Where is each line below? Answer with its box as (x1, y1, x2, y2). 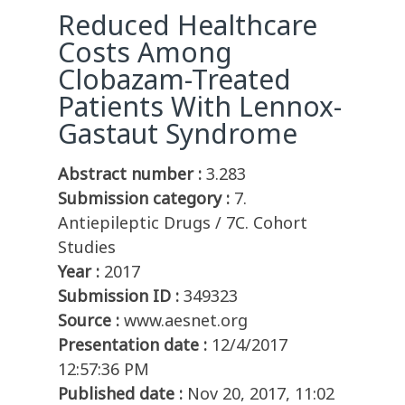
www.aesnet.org (124, 309, 248, 332)
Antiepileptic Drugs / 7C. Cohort (58, 212, 307, 234)
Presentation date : (58, 334, 207, 356)
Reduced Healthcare (58, 6, 317, 44)
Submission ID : (58, 285, 179, 307)
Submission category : (58, 187, 230, 210)
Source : (58, 309, 119, 332)
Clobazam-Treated (58, 61, 291, 99)
